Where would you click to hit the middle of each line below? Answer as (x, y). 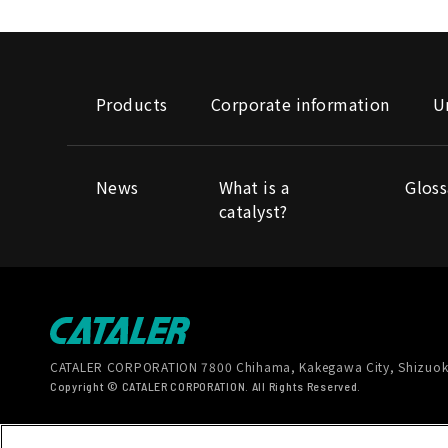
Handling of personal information (284, 433)
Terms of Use (97, 433)
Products (132, 104)
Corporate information (300, 104)
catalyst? (253, 211)
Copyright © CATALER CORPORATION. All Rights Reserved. (206, 385)
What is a (254, 187)
